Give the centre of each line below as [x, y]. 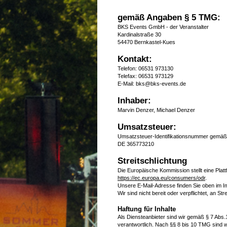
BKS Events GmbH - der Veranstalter [163, 27]
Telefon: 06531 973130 [145, 68]
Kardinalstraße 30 [139, 34]
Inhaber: [134, 100]
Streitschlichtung [152, 161]
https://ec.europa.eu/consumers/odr [161, 178]
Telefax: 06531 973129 [145, 76]
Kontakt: [135, 59]
